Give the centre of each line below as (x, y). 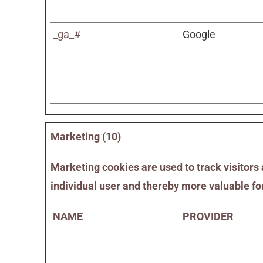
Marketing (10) (86, 136)
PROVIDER (208, 216)
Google (199, 34)
